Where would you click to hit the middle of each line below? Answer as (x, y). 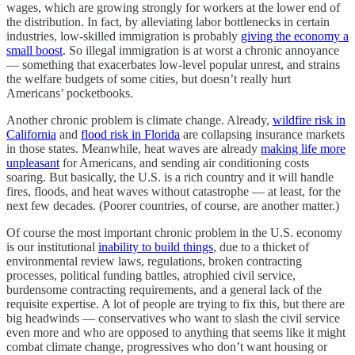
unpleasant (33, 163)
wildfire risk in (309, 120)
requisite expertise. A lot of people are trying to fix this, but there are (176, 304)
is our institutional (52, 247)
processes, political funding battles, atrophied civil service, (151, 276)
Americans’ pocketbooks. (70, 94)
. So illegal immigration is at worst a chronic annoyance (201, 51)
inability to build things (156, 247)
